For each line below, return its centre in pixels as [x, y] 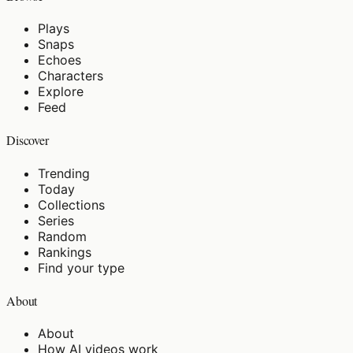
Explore [61, 91]
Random [62, 236]
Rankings [65, 252]
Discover [28, 140]
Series [56, 220]
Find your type [81, 268]
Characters [71, 75]
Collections [71, 204]
